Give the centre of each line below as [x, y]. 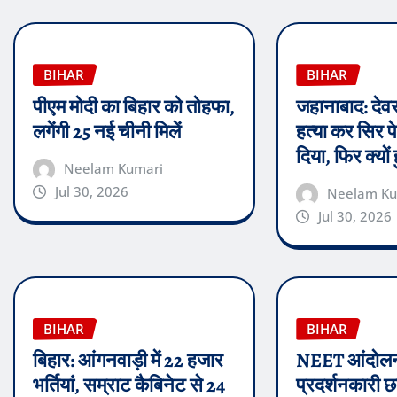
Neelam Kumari [113, 168]
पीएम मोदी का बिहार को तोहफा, [134, 107]
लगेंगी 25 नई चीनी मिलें [107, 132]
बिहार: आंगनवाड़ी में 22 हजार [128, 361]
